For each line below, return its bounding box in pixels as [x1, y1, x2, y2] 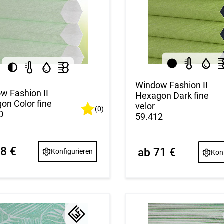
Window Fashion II [135, 80, 208, 91]
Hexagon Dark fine [135, 90, 209, 101]
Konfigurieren [51, 147, 93, 156]
